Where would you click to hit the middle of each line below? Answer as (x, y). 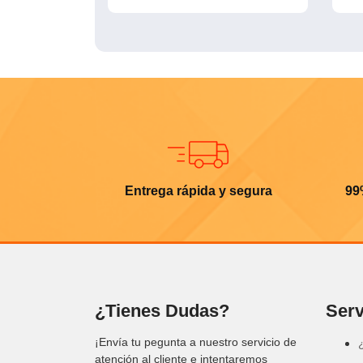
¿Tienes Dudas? (162, 310)
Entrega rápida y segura (198, 190)
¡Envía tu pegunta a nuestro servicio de (196, 342)
